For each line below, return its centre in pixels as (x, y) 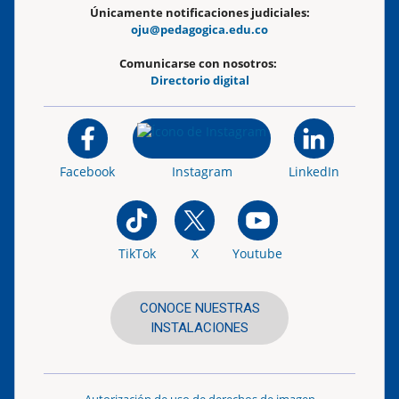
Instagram (202, 172)
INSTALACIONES (199, 327)
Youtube (257, 254)
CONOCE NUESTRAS (199, 308)
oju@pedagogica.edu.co (199, 29)
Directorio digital (199, 80)
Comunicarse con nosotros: (199, 63)
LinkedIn (314, 172)
